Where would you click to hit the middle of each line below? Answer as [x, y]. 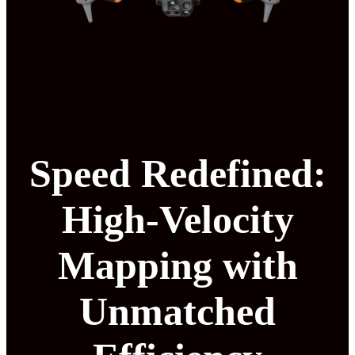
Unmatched [177, 311]
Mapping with [177, 265]
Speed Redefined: [177, 173]
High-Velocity [177, 219]
